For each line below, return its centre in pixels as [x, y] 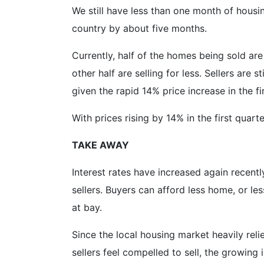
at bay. [87, 208]
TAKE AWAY [100, 145]
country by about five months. [139, 29]
